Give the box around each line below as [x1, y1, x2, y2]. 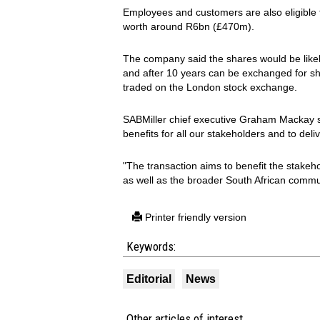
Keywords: [126, 239, 176, 254]
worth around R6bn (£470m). [123, 21, 254, 32]
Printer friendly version [142, 211, 246, 223]
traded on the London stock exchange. [123, 81, 297, 93]
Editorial [126, 273, 171, 285]
